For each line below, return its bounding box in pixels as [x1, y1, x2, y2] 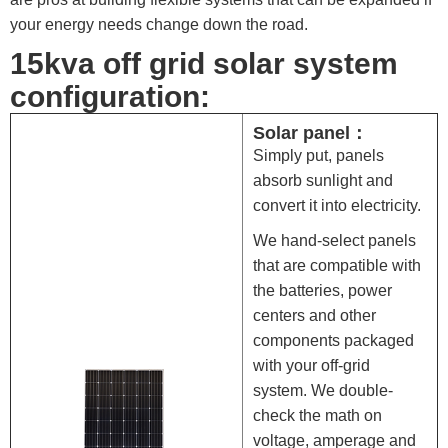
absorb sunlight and [253, 172, 393, 190]
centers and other [253, 307, 376, 325]
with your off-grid [253, 357, 370, 375]
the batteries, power [253, 282, 392, 300]
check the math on [253, 407, 382, 425]
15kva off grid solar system [10, 47, 398, 81]
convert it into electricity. [253, 197, 421, 215]
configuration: [10, 80, 210, 114]
